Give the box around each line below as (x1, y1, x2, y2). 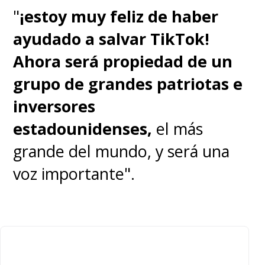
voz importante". (13, 163, 135, 185)
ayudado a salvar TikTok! (13, 28, 210, 50)
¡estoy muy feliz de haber (20, 5, 219, 28)
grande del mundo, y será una (13, 140, 230, 163)
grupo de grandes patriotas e (13, 73, 243, 95)
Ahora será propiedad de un (13, 50, 233, 73)
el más (152, 118, 203, 140)
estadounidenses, (13, 118, 153, 140)
